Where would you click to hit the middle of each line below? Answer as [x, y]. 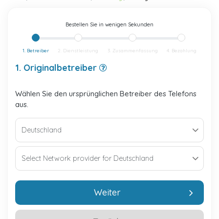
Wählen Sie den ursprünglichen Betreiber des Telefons [106, 94]
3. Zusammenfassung [132, 51]
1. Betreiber [36, 51]
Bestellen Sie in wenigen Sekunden [109, 24]
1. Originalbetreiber [57, 68]
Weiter [107, 192]
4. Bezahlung [181, 51]
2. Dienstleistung [78, 51]
